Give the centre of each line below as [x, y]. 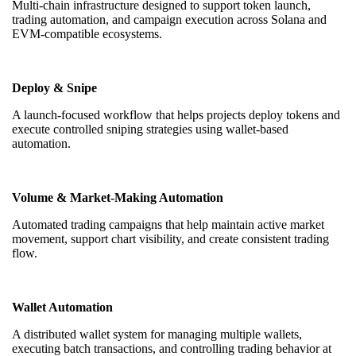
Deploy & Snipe [54, 88]
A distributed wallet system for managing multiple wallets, [157, 335]
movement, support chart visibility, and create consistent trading [170, 239]
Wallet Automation [62, 308]
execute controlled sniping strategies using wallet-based [150, 130]
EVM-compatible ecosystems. [87, 34]
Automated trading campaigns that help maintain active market [168, 225]
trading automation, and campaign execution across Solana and [169, 20]
